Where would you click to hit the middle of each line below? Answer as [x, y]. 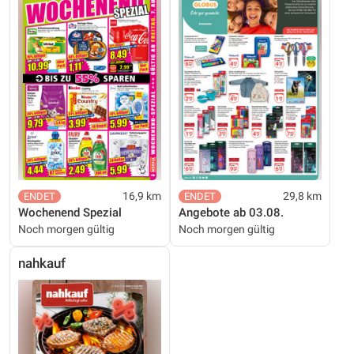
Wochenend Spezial [70, 212]
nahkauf [42, 263]
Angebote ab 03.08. [231, 212]
